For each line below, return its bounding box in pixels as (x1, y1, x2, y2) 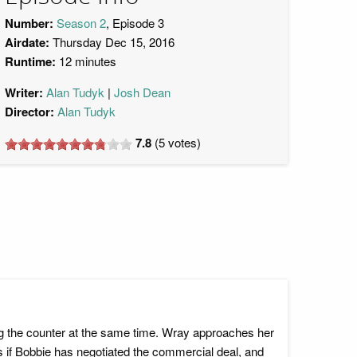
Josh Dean (114, 84, 171, 100)
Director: (5, 103, 54, 120)
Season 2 (57, 14, 106, 31)
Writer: (5, 84, 43, 101)
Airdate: (5, 33, 49, 51)
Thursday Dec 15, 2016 (49, 33, 175, 50)
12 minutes (56, 53, 116, 69)
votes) (165, 134, 201, 151)
